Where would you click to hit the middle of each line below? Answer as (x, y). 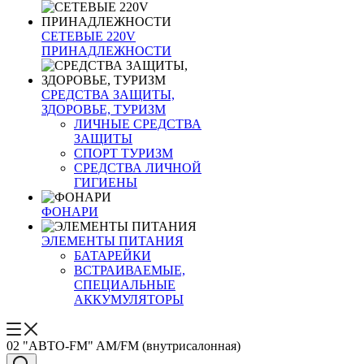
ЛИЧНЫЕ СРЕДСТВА (138, 124)
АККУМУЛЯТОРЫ (129, 299)
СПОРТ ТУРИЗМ (123, 153)
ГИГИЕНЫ (106, 182)
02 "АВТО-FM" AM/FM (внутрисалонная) (123, 346)
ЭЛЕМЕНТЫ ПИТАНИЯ (113, 241)
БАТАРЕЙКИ (113, 256)
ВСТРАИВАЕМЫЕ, (130, 270)
